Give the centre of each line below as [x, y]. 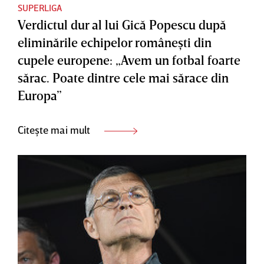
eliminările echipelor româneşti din [115, 42]
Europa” [40, 95]
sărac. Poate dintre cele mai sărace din [123, 77]
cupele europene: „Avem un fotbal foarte [129, 60]
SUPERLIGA [40, 7]
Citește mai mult [55, 129]
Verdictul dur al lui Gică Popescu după [122, 24]
